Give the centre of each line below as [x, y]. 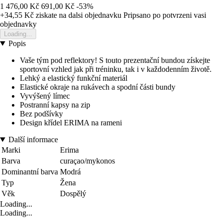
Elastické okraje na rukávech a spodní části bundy [98, 87]
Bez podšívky [41, 114]
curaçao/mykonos [87, 161]
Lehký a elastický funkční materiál [74, 78]
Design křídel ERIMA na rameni [71, 123]
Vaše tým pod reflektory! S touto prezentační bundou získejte [115, 60]
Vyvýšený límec [45, 96]
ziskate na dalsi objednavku [78, 15]
